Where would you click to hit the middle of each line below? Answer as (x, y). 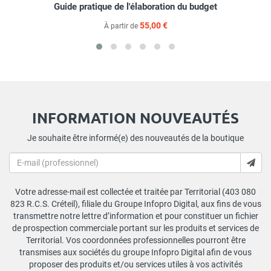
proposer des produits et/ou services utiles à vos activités (135, 265)
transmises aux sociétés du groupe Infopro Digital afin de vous (135, 253)
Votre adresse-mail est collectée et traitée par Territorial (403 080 (135, 192)
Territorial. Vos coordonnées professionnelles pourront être (135, 240)
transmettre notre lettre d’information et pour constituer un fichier (135, 216)
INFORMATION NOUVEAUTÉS (135, 118)
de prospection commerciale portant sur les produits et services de (135, 228)
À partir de (122, 26)
